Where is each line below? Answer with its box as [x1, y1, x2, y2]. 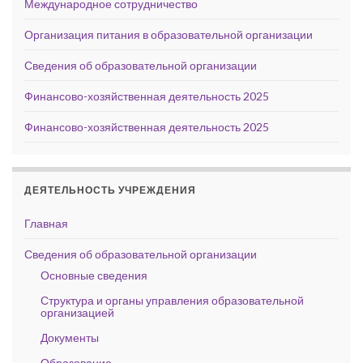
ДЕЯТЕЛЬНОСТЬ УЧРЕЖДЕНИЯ [24, 183, 196, 196]
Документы [41, 330, 99, 344]
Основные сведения [41, 267, 147, 282]
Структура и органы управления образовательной [41, 293, 304, 307]
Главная [24, 216, 68, 230]
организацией [41, 305, 114, 319]
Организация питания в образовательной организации [24, 27, 313, 41]
